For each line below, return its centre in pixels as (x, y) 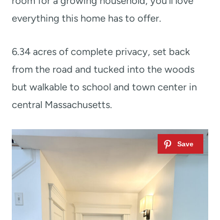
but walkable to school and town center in (104, 87)
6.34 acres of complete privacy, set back (101, 52)
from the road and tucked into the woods (103, 69)
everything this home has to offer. (86, 18)
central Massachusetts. (62, 105)
